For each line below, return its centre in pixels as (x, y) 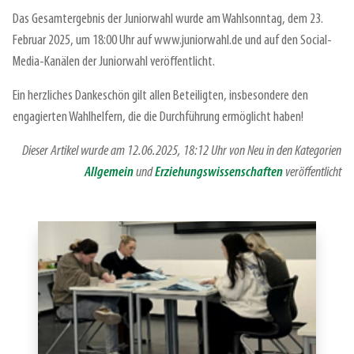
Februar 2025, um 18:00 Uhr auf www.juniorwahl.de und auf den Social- (172, 40)
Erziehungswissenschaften (219, 172)
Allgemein (109, 172)
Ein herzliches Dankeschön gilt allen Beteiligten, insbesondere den (160, 96)
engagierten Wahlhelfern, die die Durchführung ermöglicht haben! (158, 117)
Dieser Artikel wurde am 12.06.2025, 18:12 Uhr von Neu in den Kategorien (182, 151)
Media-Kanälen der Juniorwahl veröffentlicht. (114, 62)
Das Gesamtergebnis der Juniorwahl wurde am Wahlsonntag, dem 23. (168, 19)
